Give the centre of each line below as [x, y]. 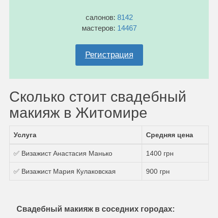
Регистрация [109, 54]
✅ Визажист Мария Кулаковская [65, 171]
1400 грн [160, 153]
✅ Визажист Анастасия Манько [63, 153]
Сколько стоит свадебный [98, 96]
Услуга [25, 135]
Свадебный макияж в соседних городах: [96, 209]
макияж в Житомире [78, 112]
